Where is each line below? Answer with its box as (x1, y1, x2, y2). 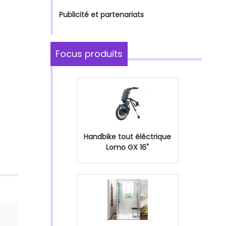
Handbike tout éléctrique (84, 132, 171, 142)
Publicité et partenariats (59, 10, 144, 20)
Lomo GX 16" (106, 142, 149, 152)
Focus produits (55, 47, 123, 60)
